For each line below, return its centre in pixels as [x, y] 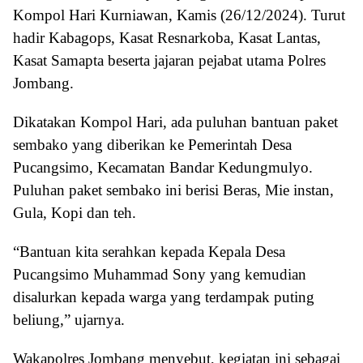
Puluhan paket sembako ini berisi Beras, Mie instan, [173, 190]
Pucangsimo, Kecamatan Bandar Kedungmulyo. [163, 167]
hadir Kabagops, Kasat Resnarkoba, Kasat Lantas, [167, 37]
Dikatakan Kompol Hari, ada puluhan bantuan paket [175, 122]
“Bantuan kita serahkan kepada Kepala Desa [149, 251]
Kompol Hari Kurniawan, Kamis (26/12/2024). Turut [179, 15]
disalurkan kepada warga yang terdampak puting [164, 297]
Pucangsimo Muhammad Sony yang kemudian [160, 274]
